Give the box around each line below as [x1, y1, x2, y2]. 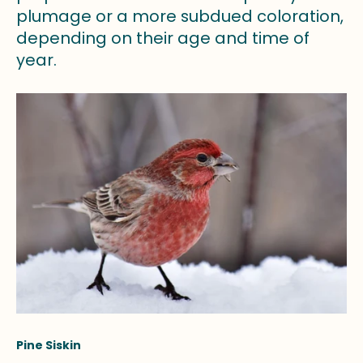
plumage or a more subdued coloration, [16, 5, 344, 28]
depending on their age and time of [16, 27, 310, 50]
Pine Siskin [16, 336, 81, 353]
